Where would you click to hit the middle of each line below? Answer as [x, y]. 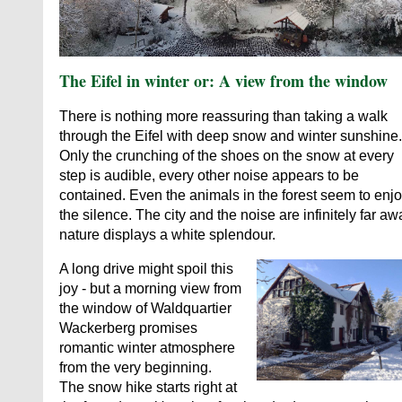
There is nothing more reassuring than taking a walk [223, 116]
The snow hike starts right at [148, 387]
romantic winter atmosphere [147, 347]
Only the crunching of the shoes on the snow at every [227, 155]
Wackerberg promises [128, 328]
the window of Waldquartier [145, 308]
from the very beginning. [135, 367]
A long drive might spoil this [146, 268]
